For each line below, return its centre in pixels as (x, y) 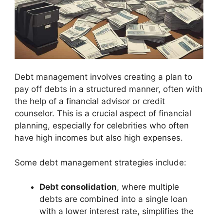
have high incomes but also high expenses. (99, 138)
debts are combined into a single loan (113, 199)
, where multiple (148, 187)
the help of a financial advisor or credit (90, 101)
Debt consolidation (78, 187)
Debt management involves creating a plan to (103, 77)
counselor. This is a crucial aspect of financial (103, 113)
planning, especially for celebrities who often (102, 126)
